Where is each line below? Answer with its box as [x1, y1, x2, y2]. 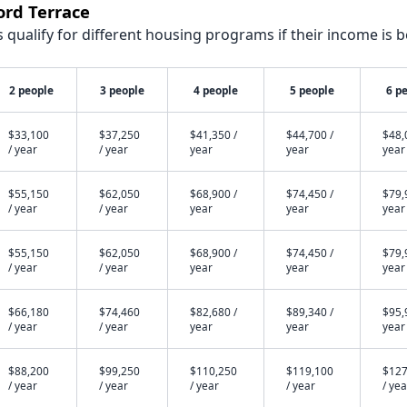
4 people [193, 83, 238, 97]
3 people [99, 83, 144, 97]
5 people [289, 83, 334, 97]
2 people [8, 83, 54, 97]
